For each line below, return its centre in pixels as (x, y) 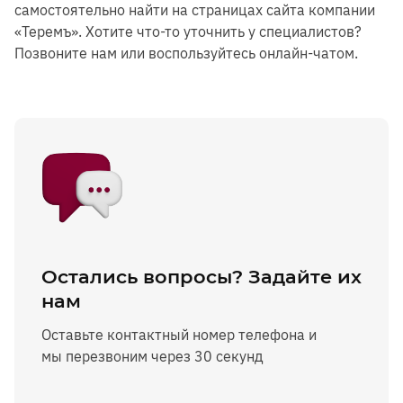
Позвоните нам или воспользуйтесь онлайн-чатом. (186, 53)
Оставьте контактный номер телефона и (179, 335)
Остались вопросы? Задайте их (201, 277)
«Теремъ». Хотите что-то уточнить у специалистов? (188, 31)
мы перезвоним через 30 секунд (152, 357)
